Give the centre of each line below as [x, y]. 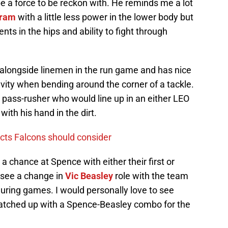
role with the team [151, 176]
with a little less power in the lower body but [105, 17]
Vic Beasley [89, 176]
